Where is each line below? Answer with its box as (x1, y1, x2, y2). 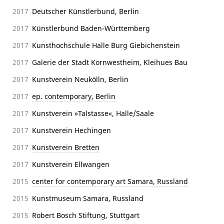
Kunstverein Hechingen (32, 125, 111, 135)
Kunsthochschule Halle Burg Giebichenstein (32, 40, 180, 50)
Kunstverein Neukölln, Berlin (32, 74, 128, 84)
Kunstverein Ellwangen (32, 159, 109, 169)
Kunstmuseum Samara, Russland (32, 193, 143, 203)
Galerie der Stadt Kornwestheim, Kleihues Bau (32, 57, 187, 67)
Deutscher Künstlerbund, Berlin (32, 6, 139, 16)
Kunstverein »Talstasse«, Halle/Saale (32, 108, 154, 118)
